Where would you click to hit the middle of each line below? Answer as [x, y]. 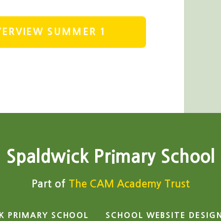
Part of [50, 184]
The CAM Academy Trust [129, 184]
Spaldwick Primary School [110, 156]
